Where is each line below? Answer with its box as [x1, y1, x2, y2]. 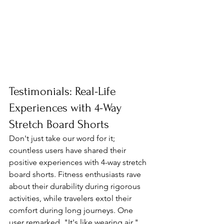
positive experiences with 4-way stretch [9, 157, 148, 167]
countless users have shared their [9, 145, 128, 155]
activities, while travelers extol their [9, 193, 133, 203]
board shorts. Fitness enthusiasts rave [9, 169, 143, 179]
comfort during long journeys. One [9, 205, 135, 215]
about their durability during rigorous [9, 181, 142, 191]
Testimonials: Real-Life [9, 84, 119, 98]
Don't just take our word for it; [9, 133, 117, 143]
